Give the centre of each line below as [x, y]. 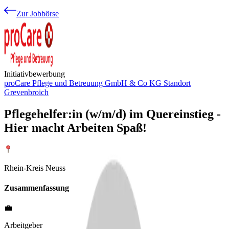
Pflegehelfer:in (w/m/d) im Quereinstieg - [112, 114]
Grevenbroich [26, 92]
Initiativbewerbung [35, 74]
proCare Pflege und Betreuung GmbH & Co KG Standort [97, 83]
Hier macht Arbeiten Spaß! [75, 128]
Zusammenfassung [37, 188]
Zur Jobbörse [38, 14]
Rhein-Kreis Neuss [35, 168]
